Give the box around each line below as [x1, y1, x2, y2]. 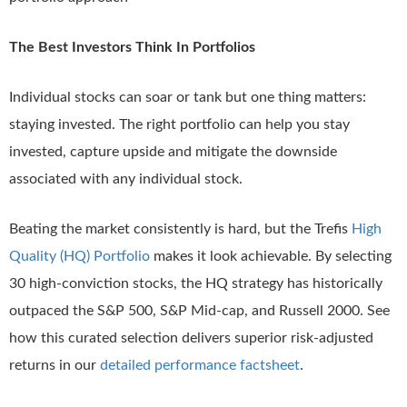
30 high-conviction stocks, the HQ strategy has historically [9, 276, 382, 291]
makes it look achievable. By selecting [150, 249, 392, 263]
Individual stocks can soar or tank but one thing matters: [9, 90, 366, 104]
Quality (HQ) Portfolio [9, 249, 150, 263]
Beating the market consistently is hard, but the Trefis [9, 222, 352, 236]
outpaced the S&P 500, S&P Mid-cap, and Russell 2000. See [9, 303, 390, 318]
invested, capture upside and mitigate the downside [9, 144, 337, 159]
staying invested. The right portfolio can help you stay [9, 117, 350, 132]
